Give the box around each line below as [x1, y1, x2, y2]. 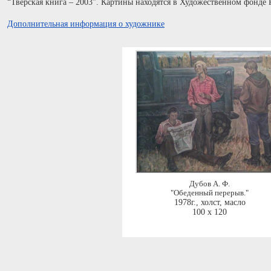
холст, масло [200, 198, 246, 207]
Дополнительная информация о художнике [7, 19, 165, 28]
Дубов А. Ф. [189, 180, 230, 188]
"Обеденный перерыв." [171, 189, 249, 197]
